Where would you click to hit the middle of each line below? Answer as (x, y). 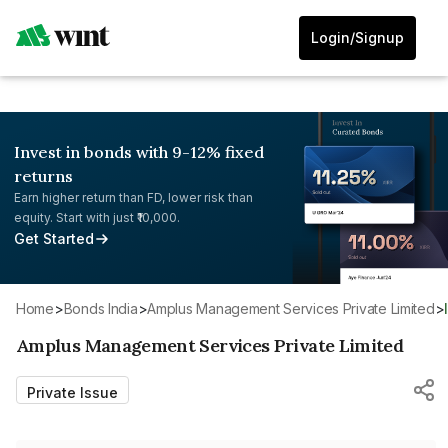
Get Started (54, 238)
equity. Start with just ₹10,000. (97, 217)
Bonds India (105, 308)
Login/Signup (357, 37)
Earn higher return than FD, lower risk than (133, 197)
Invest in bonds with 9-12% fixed (139, 152)
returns (43, 176)
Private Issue (72, 392)
